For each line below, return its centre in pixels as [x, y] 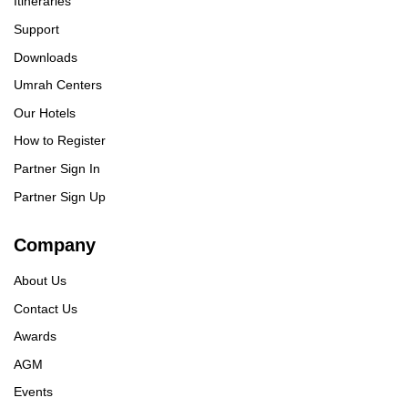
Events [33, 392]
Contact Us [46, 308]
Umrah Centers [58, 85]
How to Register [60, 141]
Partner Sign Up [60, 196]
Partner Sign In [57, 169]
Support [36, 30]
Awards [35, 337]
